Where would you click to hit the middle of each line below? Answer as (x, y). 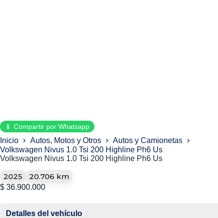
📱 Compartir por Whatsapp (47, 127)
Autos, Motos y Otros (66, 140)
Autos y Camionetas (148, 140)
